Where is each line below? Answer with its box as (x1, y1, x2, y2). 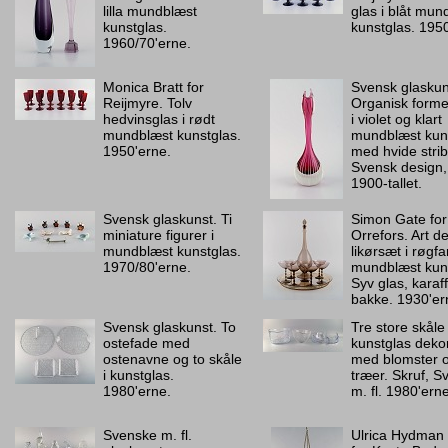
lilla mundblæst (103, 3, 197, 19)
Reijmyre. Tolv (103, 95, 192, 111)
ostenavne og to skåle (103, 351, 242, 367)
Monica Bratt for (103, 79, 204, 95)
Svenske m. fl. (103, 427, 192, 443)
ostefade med (103, 335, 190, 351)
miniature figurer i (103, 227, 214, 243)
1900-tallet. (351, 175, 422, 191)
